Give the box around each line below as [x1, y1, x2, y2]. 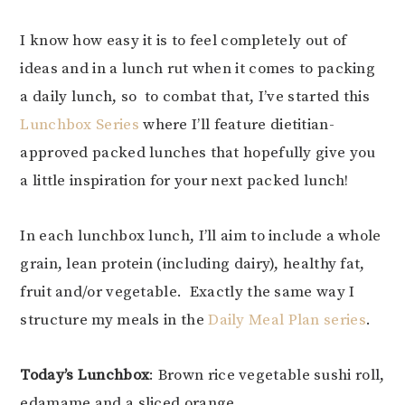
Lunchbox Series [20, 115, 139, 135]
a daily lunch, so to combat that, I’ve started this [20, 87, 370, 107]
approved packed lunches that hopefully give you [20, 143, 376, 163]
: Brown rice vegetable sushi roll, [149, 365, 385, 385]
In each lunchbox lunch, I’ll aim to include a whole [20, 226, 381, 246]
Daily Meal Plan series [208, 310, 366, 330]
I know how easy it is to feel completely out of [20, 31, 347, 51]
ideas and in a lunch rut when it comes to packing [20, 59, 376, 79]
